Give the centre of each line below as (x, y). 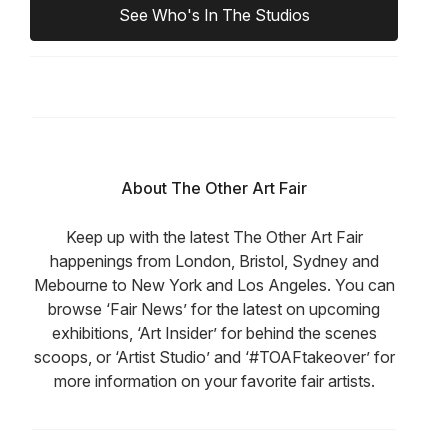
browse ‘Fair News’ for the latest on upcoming (214, 309)
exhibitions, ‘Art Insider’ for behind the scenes (214, 333)
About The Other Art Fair (214, 188)
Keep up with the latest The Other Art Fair (214, 237)
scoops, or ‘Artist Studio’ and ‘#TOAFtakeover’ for (214, 357)
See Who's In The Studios (214, 15)
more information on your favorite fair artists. (214, 381)
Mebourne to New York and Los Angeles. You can (214, 285)
